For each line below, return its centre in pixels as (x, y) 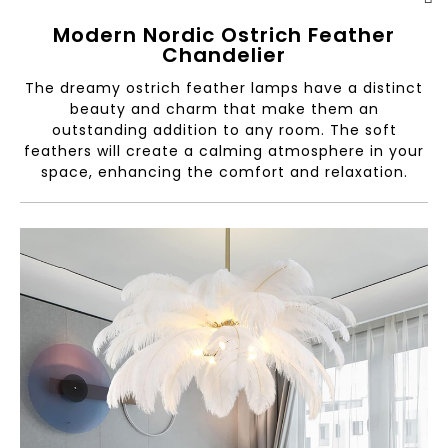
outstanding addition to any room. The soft (224, 130)
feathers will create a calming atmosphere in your (224, 151)
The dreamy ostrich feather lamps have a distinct (224, 88)
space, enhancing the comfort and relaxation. (224, 172)
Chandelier (224, 55)
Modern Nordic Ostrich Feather (224, 35)
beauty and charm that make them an (224, 109)
